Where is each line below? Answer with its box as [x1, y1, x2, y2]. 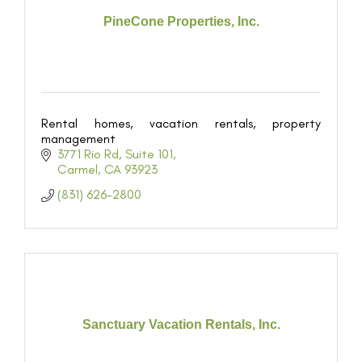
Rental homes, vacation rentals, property [41, 116, 321, 131]
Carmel [57, 162, 98, 177]
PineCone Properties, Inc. [103, 14, 259, 28]
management [41, 131, 116, 146]
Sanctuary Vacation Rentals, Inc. [82, 317, 280, 331]
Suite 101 [125, 146, 173, 162]
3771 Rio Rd [57, 146, 119, 162]
